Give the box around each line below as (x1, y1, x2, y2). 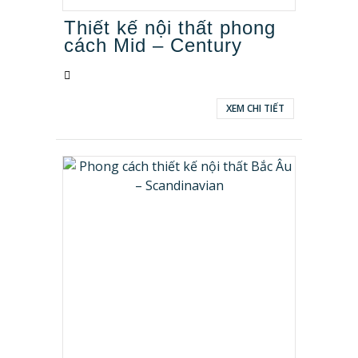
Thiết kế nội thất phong (64, 17, 276, 38)
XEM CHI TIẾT (226, 101, 284, 115)
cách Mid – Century (64, 34, 242, 56)
